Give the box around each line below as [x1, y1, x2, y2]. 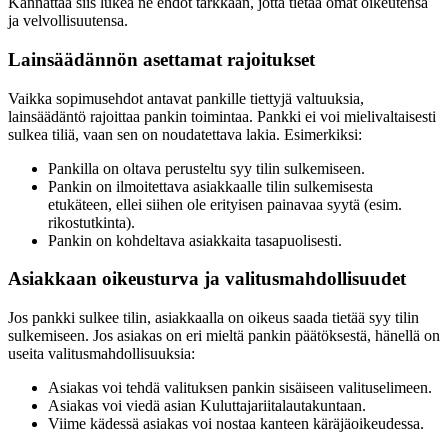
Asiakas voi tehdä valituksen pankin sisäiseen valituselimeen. [48, 379, 432, 396]
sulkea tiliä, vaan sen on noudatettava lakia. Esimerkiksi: [8, 125, 362, 143]
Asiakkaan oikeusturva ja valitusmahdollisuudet [8, 268, 406, 290]
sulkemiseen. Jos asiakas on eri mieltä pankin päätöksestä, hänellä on [8, 327, 440, 344]
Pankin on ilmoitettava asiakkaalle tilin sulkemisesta [48, 177, 373, 195]
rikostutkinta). [48, 213, 135, 231]
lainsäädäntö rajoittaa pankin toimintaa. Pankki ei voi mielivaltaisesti [8, 107, 436, 125]
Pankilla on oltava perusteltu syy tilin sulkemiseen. [48, 159, 365, 177]
